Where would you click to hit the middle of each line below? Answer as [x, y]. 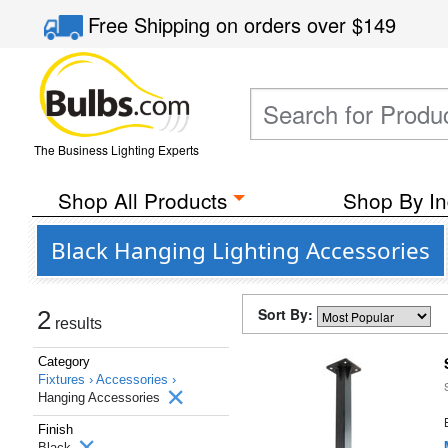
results [76, 323]
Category [64, 361]
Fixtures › [67, 379]
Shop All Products [142, 200]
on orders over [284, 24]
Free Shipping [152, 24]
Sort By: [287, 314]
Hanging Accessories [101, 397]
